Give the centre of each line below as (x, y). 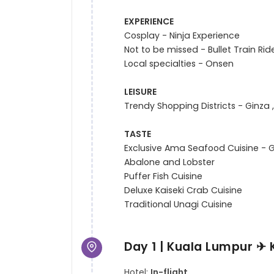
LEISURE (141, 92)
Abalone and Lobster (170, 162)
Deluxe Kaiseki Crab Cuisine (183, 191)
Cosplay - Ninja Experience (182, 36)
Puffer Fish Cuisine (164, 176)
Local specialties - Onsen (179, 64)
